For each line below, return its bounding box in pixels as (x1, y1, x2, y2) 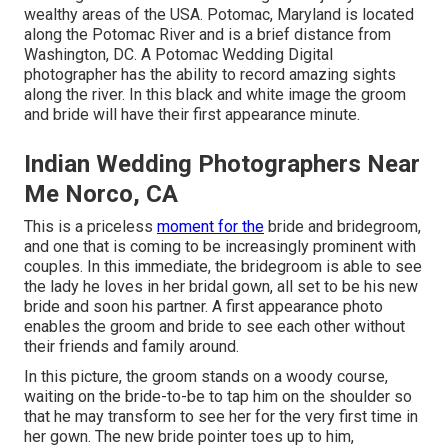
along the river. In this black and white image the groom (24, 84, 406, 104)
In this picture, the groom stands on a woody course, (24, 366, 388, 386)
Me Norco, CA (24, 179, 178, 208)
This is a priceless (24, 216, 157, 236)
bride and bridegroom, (264, 216, 421, 236)
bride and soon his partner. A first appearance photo (24, 296, 383, 316)
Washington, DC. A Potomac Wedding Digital (24, 44, 333, 64)
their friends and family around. (24, 336, 239, 356)
